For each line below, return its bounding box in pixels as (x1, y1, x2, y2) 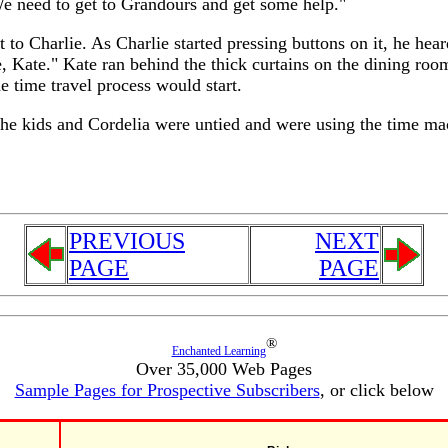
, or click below (319, 380, 434, 400)
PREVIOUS (69, 228, 185, 254)
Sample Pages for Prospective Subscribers (14, 380, 320, 400)
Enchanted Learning (171, 344, 266, 358)
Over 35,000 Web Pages (136, 359, 312, 379)
